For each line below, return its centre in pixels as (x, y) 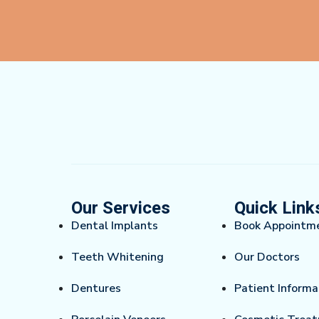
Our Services (121, 209)
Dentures (96, 289)
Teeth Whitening (117, 257)
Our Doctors (267, 257)
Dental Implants (115, 226)
